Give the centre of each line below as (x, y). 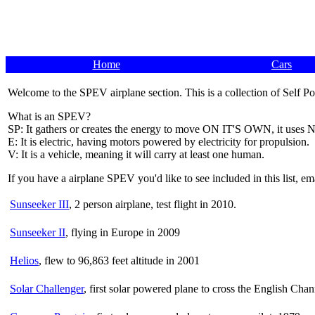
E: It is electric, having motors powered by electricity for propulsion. (159, 141)
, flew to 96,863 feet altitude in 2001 (119, 260)
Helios (24, 260)
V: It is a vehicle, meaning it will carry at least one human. (136, 154)
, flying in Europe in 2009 (123, 232)
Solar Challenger (47, 288)
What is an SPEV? (49, 116)
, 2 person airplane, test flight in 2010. (153, 204)
